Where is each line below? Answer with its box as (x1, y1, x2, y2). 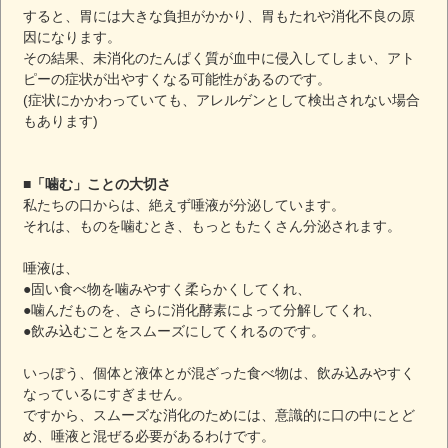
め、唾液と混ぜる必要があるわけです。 (23, 427, 276, 444)
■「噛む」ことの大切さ (23, 175, 172, 192)
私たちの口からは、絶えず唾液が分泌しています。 (23, 196, 346, 213)
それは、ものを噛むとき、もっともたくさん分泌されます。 (23, 217, 402, 234)
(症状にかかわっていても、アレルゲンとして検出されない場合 (23, 91, 421, 108)
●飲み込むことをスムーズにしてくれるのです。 (23, 322, 326, 339)
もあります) (23, 112, 99, 129)
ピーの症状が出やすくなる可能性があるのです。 (23, 70, 332, 87)
